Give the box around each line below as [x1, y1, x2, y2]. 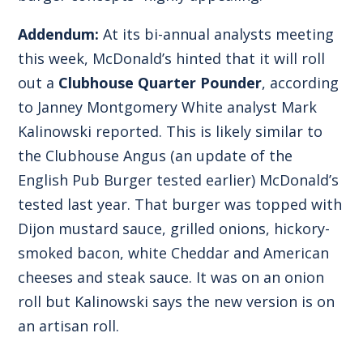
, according [262, 72, 340, 92]
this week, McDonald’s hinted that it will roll [18, 48, 326, 68]
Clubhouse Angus [45, 145, 167, 165]
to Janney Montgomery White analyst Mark [18, 96, 318, 117]
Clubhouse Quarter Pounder [58, 72, 263, 92]
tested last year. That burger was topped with [18, 194, 343, 214]
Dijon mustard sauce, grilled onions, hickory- [18, 218, 331, 238]
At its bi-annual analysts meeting [99, 23, 335, 44]
